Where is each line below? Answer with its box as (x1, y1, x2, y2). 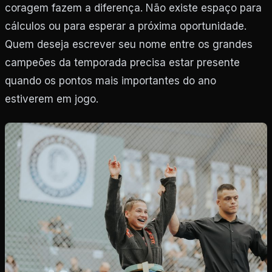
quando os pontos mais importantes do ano (5, 74, 216, 87)
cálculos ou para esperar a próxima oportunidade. (5, 19, 246, 32)
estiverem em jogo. (5, 92, 98, 105)
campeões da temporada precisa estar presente (5, 56, 240, 69)
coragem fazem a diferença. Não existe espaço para (5, 1, 262, 14)
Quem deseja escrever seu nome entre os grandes (5, 38, 253, 50)
